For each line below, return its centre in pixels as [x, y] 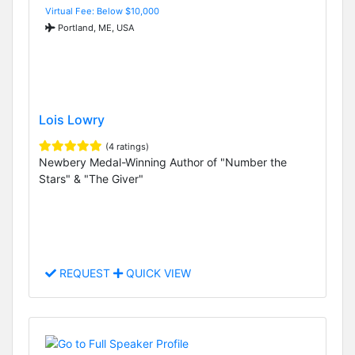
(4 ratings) [127, 146]
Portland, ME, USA [95, 27]
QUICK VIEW [157, 273]
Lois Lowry [72, 119]
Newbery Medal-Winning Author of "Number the [163, 162]
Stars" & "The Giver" [91, 178]
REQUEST [85, 273]
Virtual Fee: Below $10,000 [102, 11]
